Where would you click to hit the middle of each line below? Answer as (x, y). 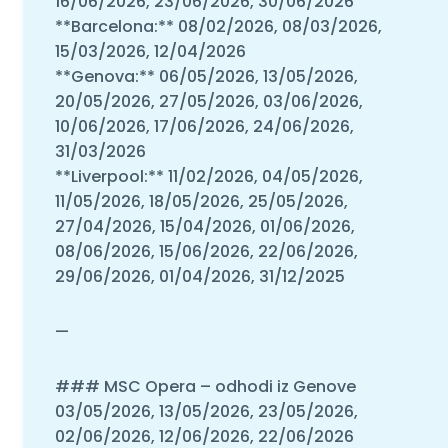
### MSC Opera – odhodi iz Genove (205, 386)
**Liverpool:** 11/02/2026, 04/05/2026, (208, 176)
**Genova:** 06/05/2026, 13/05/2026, (206, 76)
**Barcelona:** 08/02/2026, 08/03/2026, (218, 26)
